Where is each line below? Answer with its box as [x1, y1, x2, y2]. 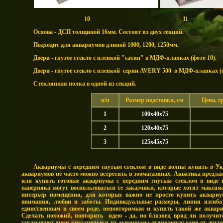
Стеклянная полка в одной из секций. [33, 80, 136, 87]
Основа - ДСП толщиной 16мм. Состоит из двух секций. [33, 28, 184, 35]
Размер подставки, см [125, 97, 183, 104]
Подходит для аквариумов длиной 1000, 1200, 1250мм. [33, 41, 179, 48]
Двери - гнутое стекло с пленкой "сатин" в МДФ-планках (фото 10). [33, 54, 217, 61]
